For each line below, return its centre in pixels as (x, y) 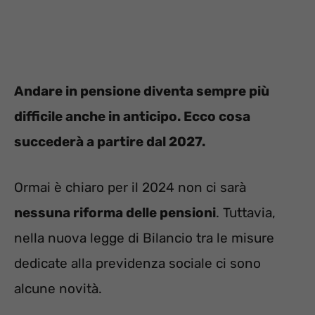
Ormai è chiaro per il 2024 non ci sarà (130, 187)
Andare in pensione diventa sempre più (142, 91)
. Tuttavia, (246, 212)
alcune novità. (58, 288)
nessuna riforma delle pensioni (115, 212)
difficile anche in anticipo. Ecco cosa (132, 117)
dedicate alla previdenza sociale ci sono (137, 263)
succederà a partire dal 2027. (110, 142)
